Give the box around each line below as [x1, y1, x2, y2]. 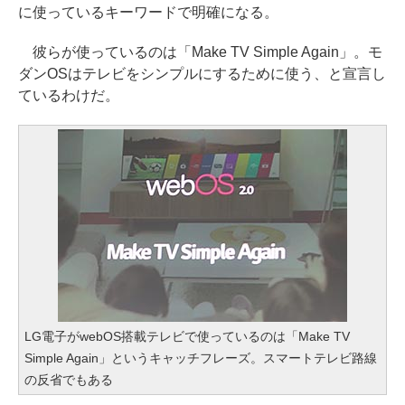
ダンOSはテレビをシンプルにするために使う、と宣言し [18, 65, 386, 81]
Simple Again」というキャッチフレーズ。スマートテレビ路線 [24, 350, 377, 365]
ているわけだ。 [18, 87, 119, 103]
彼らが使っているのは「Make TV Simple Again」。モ [18, 43, 382, 60]
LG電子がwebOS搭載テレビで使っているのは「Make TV [24, 328, 350, 344]
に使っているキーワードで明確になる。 [18, 4, 278, 20]
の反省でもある [24, 372, 113, 387]
